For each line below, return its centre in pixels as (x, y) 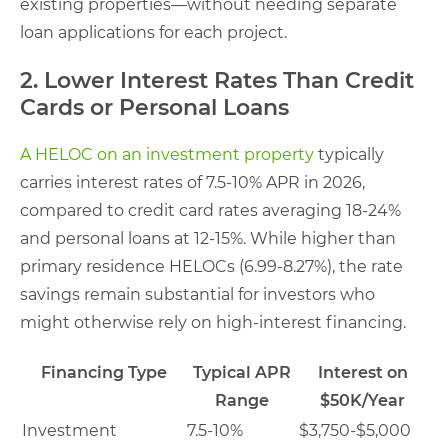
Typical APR (242, 372)
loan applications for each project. (153, 32)
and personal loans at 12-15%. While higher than (208, 238)
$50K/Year (362, 400)
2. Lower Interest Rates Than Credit (217, 80)
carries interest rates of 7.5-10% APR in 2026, (192, 182)
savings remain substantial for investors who (197, 294)
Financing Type (103, 372)
